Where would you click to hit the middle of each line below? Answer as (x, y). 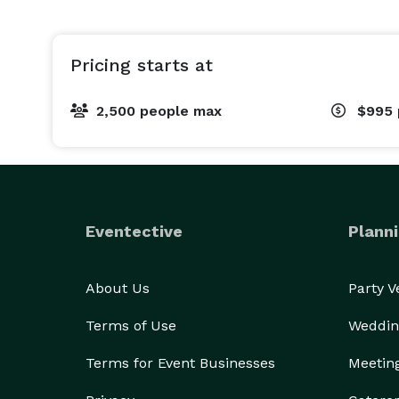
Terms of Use (131, 326)
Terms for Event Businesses (180, 363)
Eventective (134, 231)
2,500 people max (159, 111)
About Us (118, 288)
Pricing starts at (142, 65)
